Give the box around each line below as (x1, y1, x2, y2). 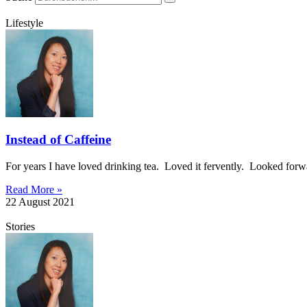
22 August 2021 (5, 196, 75, 208)
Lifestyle (5, 16, 43, 29)
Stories (5, 221, 35, 233)
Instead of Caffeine (5, 132, 111, 147)
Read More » (5, 184, 62, 196)
